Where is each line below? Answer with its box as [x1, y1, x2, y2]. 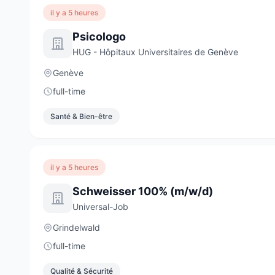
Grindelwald [53, 222, 100, 233]
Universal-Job [72, 201, 128, 212]
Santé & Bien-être [50, 112, 112, 121]
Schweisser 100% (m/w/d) [72, 185, 213, 198]
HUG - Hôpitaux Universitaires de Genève [72, 47, 238, 57]
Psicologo [72, 30, 126, 43]
